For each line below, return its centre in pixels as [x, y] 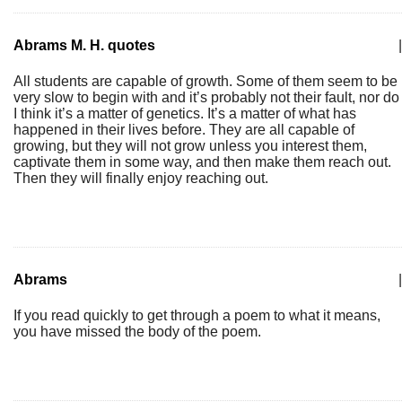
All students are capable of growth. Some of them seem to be [205, 81]
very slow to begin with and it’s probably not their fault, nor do [206, 97]
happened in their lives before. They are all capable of [184, 130]
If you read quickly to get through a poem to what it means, [197, 315]
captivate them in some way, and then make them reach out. [202, 162]
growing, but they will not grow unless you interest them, [190, 146]
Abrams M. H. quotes [84, 45]
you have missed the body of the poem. [137, 332]
